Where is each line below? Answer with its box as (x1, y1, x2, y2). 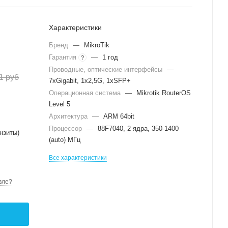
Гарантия (49, 53, 78, 61)
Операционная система (49, 89, 123, 97)
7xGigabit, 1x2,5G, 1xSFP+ (49, 77, 131, 84)
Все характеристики (49, 154, 107, 161)
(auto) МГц (49, 136, 80, 144)
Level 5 (49, 100, 70, 108)
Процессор (49, 125, 84, 132)
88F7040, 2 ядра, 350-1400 (98, 125, 179, 132)
